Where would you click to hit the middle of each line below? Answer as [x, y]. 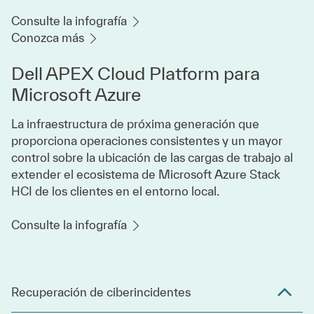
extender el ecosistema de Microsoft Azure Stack [146, 175]
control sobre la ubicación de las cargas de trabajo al [152, 158]
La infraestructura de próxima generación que [135, 124]
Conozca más [49, 38]
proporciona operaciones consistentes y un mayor [147, 141]
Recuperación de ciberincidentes [101, 292]
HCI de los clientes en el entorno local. [115, 191]
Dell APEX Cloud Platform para [136, 74]
